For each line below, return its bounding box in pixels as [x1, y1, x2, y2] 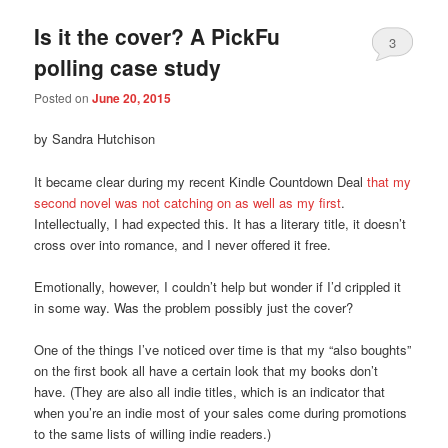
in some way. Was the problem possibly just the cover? [34, 297, 354, 317]
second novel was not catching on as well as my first [34, 192, 342, 212]
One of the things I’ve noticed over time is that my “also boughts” [34, 339, 412, 359]
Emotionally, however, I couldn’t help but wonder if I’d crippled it [34, 276, 402, 296]
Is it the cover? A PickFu [34, 20, 281, 51]
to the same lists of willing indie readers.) [34, 423, 272, 443]
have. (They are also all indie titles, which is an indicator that [34, 381, 386, 401]
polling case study [34, 51, 222, 82]
